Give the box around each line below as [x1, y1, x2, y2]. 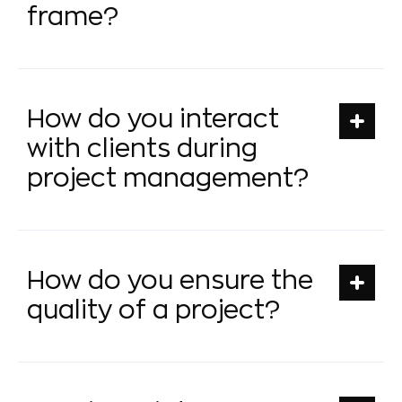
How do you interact [27, 106, 279, 132]
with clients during [27, 135, 258, 162]
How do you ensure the [27, 267, 313, 293]
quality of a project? [27, 297, 280, 323]
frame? [27, 4, 118, 30]
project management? [27, 165, 309, 191]
